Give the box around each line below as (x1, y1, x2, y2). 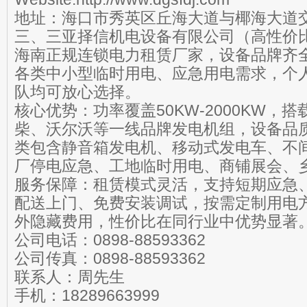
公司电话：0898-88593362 (14, 231, 206, 249)
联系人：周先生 (14, 268, 125, 286)
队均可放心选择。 (14, 83, 140, 101)
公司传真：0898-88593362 (14, 249, 206, 267)
